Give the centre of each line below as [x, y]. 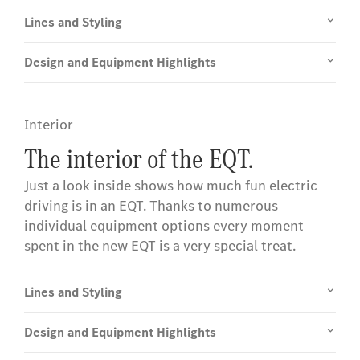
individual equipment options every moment [164, 226]
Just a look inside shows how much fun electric [171, 186]
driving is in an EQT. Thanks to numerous [151, 206]
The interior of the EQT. [139, 159]
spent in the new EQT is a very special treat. [160, 246]
